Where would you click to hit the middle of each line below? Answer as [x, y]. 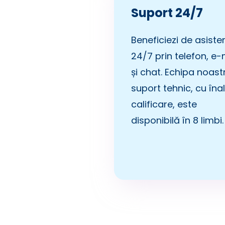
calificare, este [164, 104]
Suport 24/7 [167, 13]
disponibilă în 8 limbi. [177, 120]
